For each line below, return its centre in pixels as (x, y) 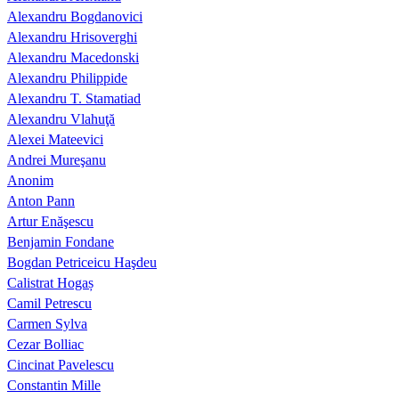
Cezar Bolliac (45, 345)
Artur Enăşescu (50, 222)
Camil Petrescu (49, 304)
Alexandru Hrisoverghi (72, 37)
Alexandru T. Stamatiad (74, 99)
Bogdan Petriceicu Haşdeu (82, 263)
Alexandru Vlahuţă (61, 119)
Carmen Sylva (47, 324)
